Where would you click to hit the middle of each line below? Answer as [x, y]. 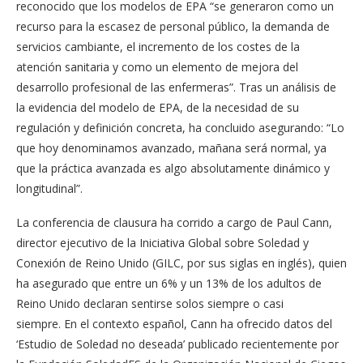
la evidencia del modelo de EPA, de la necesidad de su [158, 107]
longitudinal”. [49, 188]
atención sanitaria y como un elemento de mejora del [157, 67]
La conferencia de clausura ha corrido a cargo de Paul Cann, [174, 222]
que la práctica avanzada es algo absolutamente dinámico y [173, 168]
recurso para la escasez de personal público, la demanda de [173, 26]
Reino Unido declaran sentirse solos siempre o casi [150, 303]
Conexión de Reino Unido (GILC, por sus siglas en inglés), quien [181, 263]
